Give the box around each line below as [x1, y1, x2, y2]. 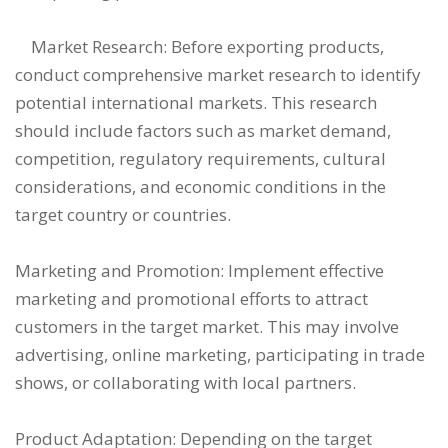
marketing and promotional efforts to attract [15, 287, 368, 310]
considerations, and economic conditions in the [15, 175, 386, 198]
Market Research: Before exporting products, [15, 35, 384, 58]
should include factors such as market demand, [15, 119, 391, 142]
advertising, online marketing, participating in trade [15, 343, 425, 366]
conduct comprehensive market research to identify [15, 63, 421, 86]
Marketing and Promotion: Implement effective [15, 259, 384, 282]
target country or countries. [15, 203, 231, 226]
